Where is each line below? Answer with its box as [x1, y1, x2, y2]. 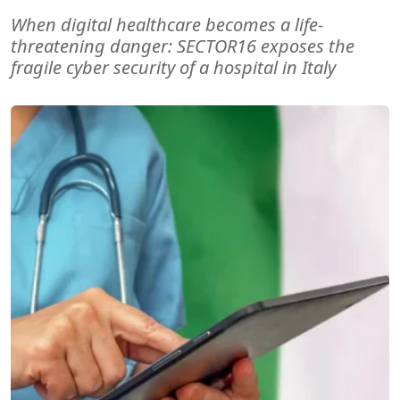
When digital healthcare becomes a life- [11, 12, 323, 37]
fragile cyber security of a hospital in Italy [11, 55, 336, 79]
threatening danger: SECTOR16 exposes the [11, 34, 354, 58]
